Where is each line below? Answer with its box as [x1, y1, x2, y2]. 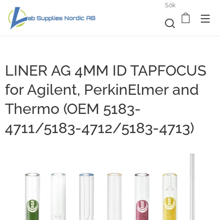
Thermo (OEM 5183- [5, 100, 141, 117]
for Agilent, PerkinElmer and [5, 81, 199, 98]
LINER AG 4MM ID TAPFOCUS [5, 62, 206, 79]
